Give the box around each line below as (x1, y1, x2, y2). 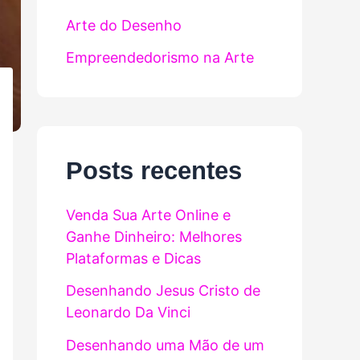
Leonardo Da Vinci (66, 304, 190, 321)
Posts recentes (66, 157, 242, 185)
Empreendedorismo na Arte (66, 49, 254, 67)
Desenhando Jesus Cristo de (66, 282, 260, 299)
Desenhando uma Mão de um (66, 336, 264, 354)
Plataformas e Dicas (66, 249, 201, 267)
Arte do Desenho (66, 16, 182, 34)
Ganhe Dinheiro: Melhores (66, 227, 242, 245)
